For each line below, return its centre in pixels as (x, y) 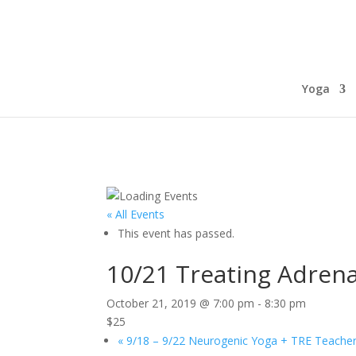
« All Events (136, 214)
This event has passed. (176, 233)
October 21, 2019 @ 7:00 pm (181, 303)
